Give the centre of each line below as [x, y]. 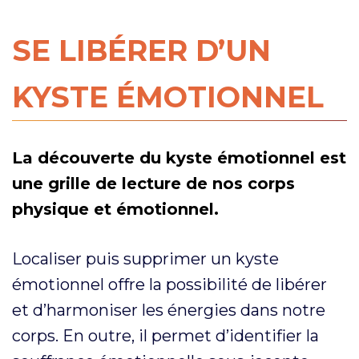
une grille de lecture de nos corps [153, 183]
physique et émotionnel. [115, 209]
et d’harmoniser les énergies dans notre [169, 310]
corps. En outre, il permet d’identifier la [165, 335]
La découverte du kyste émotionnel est [179, 157]
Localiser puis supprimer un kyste [145, 258]
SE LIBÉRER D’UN [141, 50]
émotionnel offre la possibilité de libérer [169, 284]
